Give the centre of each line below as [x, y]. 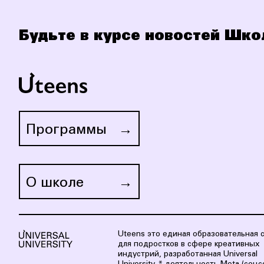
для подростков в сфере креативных [188, 244]
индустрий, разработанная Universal [187, 254]
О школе [55, 184]
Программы [66, 131]
